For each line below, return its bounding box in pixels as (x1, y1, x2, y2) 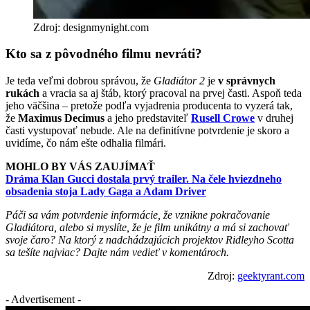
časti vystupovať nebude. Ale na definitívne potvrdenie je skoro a (6, 124, 289, 136)
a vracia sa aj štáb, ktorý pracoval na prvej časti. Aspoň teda (39, 86, 302, 99)
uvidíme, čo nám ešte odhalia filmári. (6, 136, 166, 149)
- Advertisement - (6, 293, 81, 305)
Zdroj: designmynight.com (33, 21, 149, 33)
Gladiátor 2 (154, 74, 205, 86)
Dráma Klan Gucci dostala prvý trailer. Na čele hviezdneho (6, 172, 282, 185)
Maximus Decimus (18, 111, 104, 124)
